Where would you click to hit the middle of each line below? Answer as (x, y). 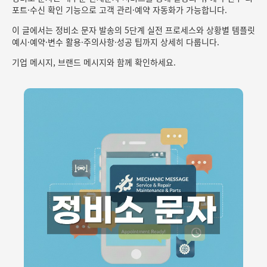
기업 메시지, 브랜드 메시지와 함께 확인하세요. (94, 62)
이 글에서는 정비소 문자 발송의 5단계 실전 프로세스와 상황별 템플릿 (133, 30)
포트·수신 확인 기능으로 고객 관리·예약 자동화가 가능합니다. (119, 10)
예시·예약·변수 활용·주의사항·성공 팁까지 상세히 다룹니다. (116, 42)
